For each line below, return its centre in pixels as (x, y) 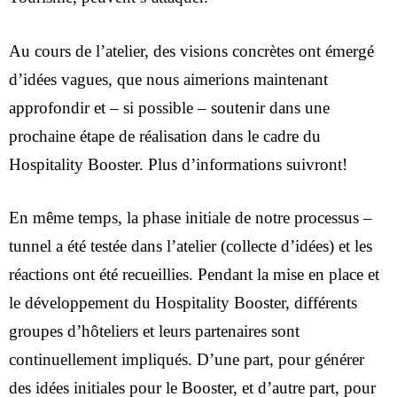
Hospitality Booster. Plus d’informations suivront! (178, 164)
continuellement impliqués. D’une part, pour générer (187, 359)
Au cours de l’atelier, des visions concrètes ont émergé (191, 51)
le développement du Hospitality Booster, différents (183, 303)
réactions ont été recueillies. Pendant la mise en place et (194, 274)
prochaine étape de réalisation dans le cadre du (165, 136)
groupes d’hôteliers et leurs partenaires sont (154, 331)
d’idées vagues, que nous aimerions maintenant (168, 79)
